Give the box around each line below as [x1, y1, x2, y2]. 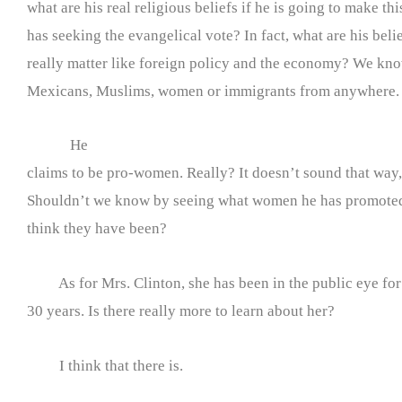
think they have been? [27, 220, 167, 238]
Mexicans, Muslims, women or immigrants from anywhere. [27, 82, 399, 100]
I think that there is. [27, 356, 183, 374]
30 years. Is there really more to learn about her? [27, 302, 335, 320]
